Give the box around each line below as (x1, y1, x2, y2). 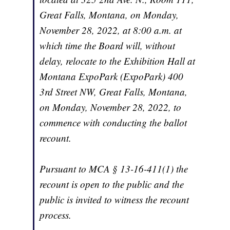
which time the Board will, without (40, 39, 176, 52)
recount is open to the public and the (40, 177, 184, 190)
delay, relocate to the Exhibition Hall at (40, 54, 196, 67)
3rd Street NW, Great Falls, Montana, (40, 85, 188, 98)
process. (40, 208, 72, 221)
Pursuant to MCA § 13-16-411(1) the (40, 162, 188, 175)
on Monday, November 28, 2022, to (40, 100, 182, 113)
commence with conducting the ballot (40, 116, 187, 129)
